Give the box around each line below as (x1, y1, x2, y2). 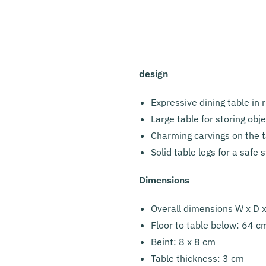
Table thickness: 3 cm (150, 252, 244, 265)
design (138, 68, 168, 80)
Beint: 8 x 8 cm (150, 236, 216, 248)
